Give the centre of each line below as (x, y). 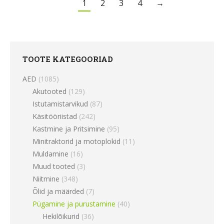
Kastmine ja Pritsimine (69, 128)
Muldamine (50, 153)
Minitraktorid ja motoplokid (76, 141)
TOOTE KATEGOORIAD (68, 59)
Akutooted (49, 91)
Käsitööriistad (55, 116)
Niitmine (46, 178)
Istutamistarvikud (60, 103)
